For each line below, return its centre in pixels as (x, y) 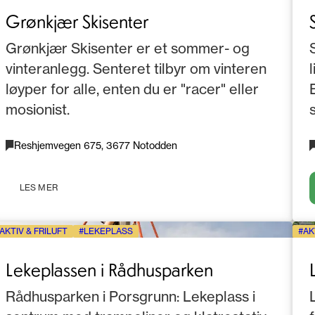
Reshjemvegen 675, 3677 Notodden (96, 146)
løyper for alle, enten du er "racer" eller (132, 89)
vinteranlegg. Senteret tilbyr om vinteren (136, 69)
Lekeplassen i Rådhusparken (109, 269)
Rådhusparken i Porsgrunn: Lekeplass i (130, 297)
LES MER (39, 188)
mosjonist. (38, 110)
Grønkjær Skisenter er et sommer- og (128, 49)
